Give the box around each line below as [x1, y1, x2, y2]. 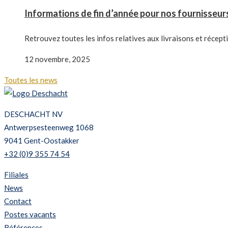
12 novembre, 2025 [24, 54, 90, 64]
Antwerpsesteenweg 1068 [4, 123, 94, 132]
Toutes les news [4, 75, 58, 85]
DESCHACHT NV [4, 109, 63, 119]
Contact [4, 196, 32, 206]
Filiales [4, 170, 28, 180]
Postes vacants [4, 210, 56, 219]
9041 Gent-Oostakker [4, 136, 79, 146]
